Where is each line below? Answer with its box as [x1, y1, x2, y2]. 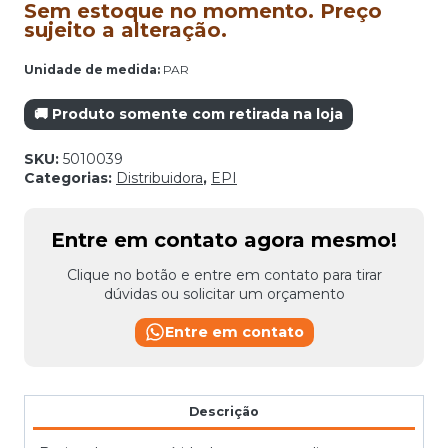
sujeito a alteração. [24, 17, 227, 42]
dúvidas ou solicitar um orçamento [103, 284, 345, 303]
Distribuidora [116, 168, 203, 187]
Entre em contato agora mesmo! [51, 227, 397, 252]
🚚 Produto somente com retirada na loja [34, 104, 343, 123]
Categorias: [24, 168, 116, 187]
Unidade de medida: [24, 61, 160, 77]
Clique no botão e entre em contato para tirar [66, 265, 382, 284]
